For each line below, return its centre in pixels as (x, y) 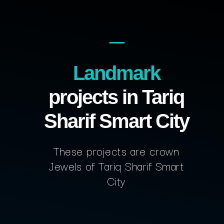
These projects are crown (116, 150)
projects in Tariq (116, 97)
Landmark (116, 73)
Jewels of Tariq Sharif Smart (116, 165)
